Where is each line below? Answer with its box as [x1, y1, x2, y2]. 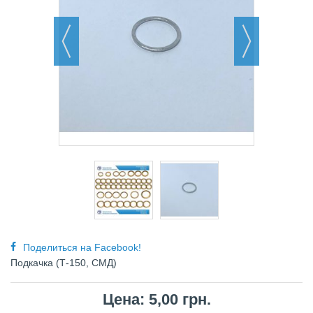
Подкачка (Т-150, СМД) [10, 256, 117, 268]
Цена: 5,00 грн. [102, 290, 211, 308]
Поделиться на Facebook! [23, 241, 141, 253]
